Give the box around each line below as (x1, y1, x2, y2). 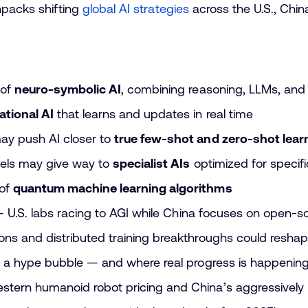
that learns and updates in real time (54, 107, 253, 121)
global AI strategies (82, 1, 189, 16)
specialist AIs (113, 156, 190, 170)
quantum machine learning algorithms (12, 181, 232, 195)
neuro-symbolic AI (14, 82, 122, 96)
